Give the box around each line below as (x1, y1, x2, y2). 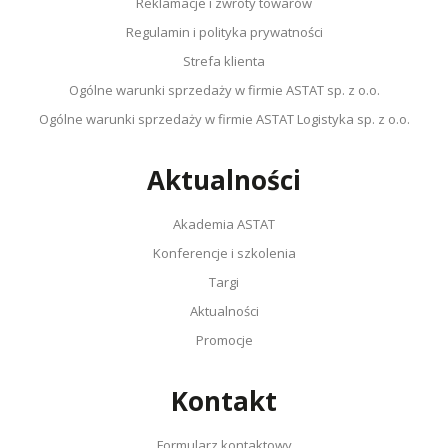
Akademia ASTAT (173, 214, 275, 233)
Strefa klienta (183, 51, 265, 70)
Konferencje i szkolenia (152, 243, 296, 262)
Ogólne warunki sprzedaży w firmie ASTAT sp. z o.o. (68, 80, 380, 99)
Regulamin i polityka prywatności (125, 22, 323, 41)
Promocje (195, 330, 253, 349)
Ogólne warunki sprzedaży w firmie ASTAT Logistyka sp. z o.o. (38, 109, 410, 128)
